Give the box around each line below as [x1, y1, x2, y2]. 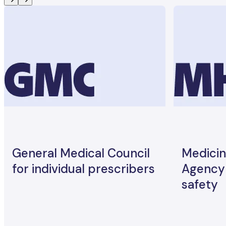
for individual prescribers [12, 160, 155, 177]
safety [182, 176, 218, 192]
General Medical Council [12, 145, 150, 161]
